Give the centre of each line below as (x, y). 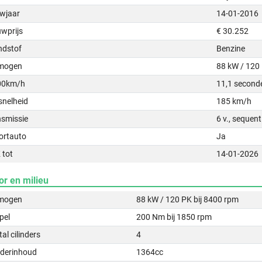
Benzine (231, 49)
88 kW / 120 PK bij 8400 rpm (188, 199)
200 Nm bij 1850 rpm (174, 217)
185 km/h (234, 101)
